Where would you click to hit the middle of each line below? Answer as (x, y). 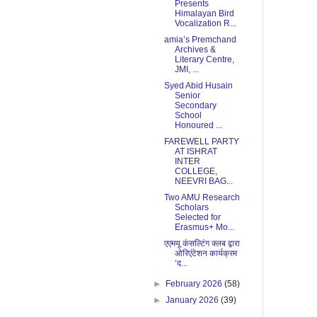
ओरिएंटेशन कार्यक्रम (206, 254)
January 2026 (194, 300)
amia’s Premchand (200, 40)
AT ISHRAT (196, 152)
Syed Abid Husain (198, 86)
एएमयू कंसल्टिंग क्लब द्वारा (202, 244)
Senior (187, 96)
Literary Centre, (204, 60)
